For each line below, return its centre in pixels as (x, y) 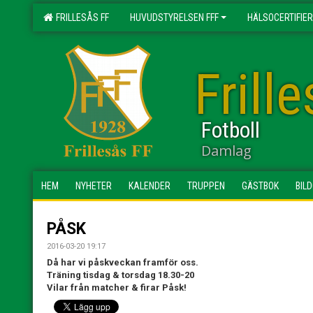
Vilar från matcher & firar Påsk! (117, 287)
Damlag (226, 151)
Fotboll (231, 130)
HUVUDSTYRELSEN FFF (174, 17)
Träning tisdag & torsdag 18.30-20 (121, 275)
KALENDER (150, 186)
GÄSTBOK (260, 186)
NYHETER (94, 186)
